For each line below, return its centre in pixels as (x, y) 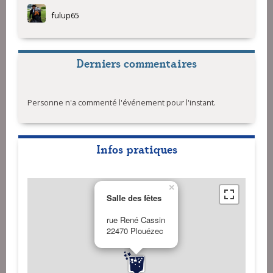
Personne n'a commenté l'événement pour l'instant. (122, 102)
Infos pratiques (136, 148)
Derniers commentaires (136, 62)
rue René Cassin (136, 219)
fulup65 (66, 16)
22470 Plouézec (135, 230)
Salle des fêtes (134, 197)
